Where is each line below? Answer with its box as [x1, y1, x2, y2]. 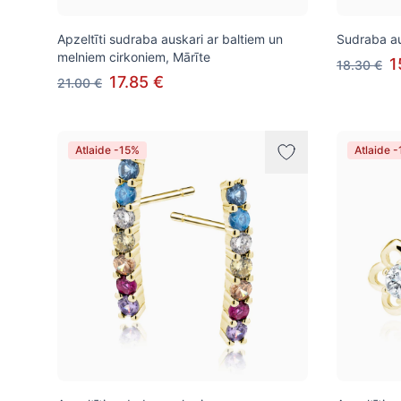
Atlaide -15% [75, 143, 140, 157]
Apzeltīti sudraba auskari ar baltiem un [57, 31, 283, 47]
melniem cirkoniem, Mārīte [57, 49, 210, 64]
